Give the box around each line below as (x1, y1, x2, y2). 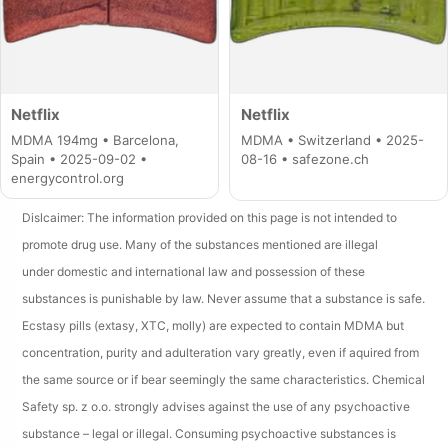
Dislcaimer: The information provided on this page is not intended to (22, 210, 398, 226)
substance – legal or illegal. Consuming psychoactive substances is (22, 426, 397, 442)
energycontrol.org (11, 169, 125, 186)
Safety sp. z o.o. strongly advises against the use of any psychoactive (22, 399, 411, 415)
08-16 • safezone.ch (240, 150, 369, 167)
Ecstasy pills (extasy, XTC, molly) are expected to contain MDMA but (22, 318, 405, 334)
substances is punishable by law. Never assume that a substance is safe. (22, 291, 426, 307)
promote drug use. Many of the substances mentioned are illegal (22, 237, 379, 253)
